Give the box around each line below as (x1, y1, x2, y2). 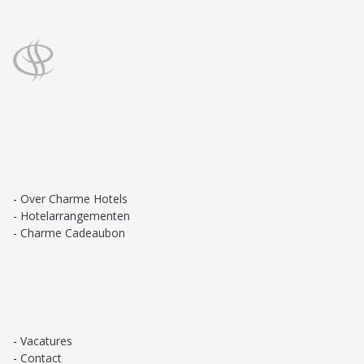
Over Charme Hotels (20, 191, 128, 207)
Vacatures (20, 333, 72, 349)
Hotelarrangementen (20, 208, 130, 224)
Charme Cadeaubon (20, 225, 125, 241)
